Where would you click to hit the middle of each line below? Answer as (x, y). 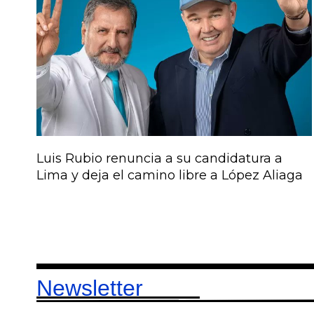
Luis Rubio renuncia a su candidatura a (159, 159)
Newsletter (118, 288)
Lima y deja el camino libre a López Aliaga (170, 176)
